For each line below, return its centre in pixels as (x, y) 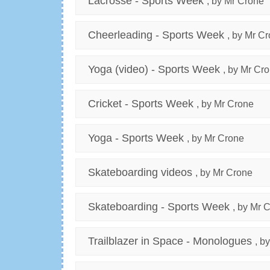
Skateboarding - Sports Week (159, 207)
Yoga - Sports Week (136, 138)
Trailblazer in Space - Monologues (170, 241)
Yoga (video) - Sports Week (154, 70)
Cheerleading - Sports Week (156, 35)
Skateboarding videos (140, 173)
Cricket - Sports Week (141, 104)
